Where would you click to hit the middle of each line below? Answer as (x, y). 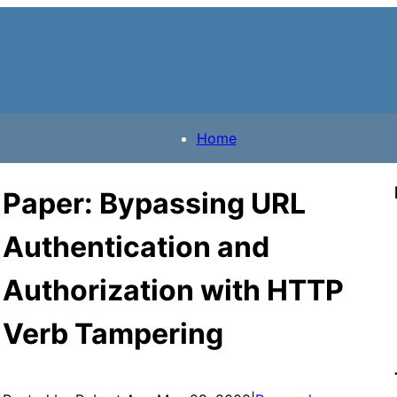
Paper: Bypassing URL (154, 204)
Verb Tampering (113, 334)
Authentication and (136, 247)
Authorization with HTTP (173, 291)
